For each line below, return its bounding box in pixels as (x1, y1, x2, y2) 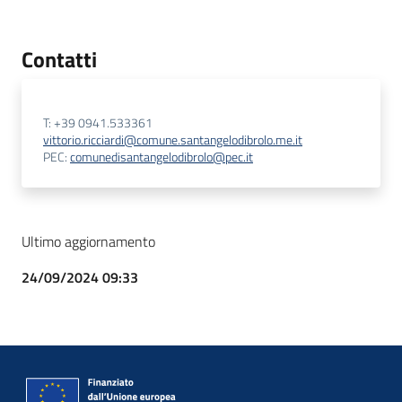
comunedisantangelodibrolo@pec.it (70, 147, 253, 167)
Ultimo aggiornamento (22, 231, 155, 252)
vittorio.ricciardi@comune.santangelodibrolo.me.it (43, 130, 302, 150)
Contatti (22, 43, 97, 75)
